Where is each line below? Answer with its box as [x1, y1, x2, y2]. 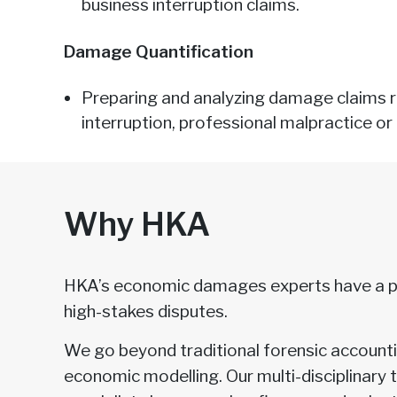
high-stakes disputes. [64, 301, 228, 322]
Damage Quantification [64, 42, 257, 62]
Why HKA [64, 205, 210, 244]
